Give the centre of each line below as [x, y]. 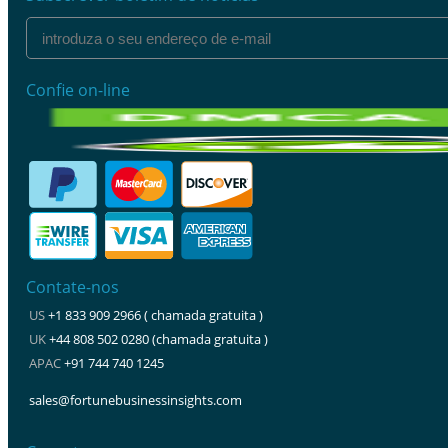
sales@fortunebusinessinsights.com [135, 400]
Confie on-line [78, 90]
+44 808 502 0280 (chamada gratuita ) [158, 339]
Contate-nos [72, 287]
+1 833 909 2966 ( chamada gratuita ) [155, 315]
